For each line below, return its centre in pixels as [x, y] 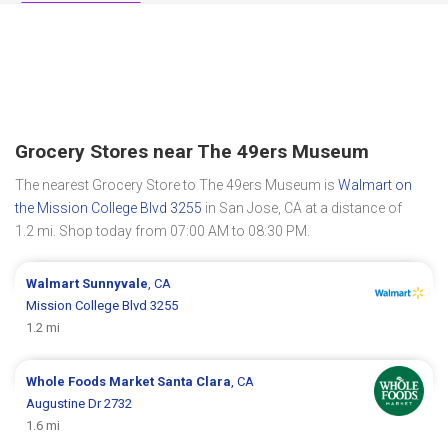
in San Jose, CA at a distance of [302, 207]
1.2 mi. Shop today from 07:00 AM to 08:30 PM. [162, 230]
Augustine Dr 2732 [79, 403]
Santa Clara [194, 381]
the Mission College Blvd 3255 [108, 207]
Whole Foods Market [92, 381]
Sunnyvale [115, 283]
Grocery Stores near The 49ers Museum [192, 151]
